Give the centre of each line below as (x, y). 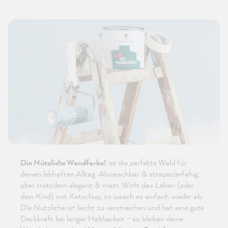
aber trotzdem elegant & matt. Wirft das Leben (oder (107, 185)
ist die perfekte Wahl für (147, 163)
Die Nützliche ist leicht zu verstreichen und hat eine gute (112, 207)
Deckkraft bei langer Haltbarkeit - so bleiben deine (102, 219)
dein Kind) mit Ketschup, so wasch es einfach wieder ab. (111, 196)
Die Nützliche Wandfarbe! (63, 163)
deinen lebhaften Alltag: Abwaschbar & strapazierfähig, (110, 174)
